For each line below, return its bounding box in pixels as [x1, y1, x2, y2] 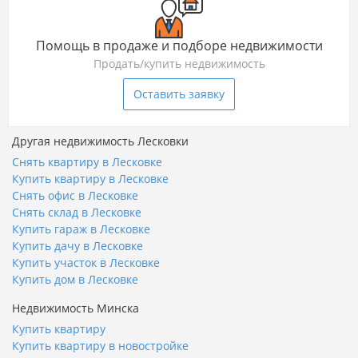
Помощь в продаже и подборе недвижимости [35, 37, 323, 55]
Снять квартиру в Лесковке [12, 154, 162, 170]
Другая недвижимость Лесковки [12, 133, 189, 149]
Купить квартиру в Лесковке [12, 171, 169, 187]
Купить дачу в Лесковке [12, 238, 143, 254]
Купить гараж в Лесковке [12, 221, 150, 237]
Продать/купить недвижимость [93, 56, 265, 72]
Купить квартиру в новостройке [12, 338, 189, 354]
